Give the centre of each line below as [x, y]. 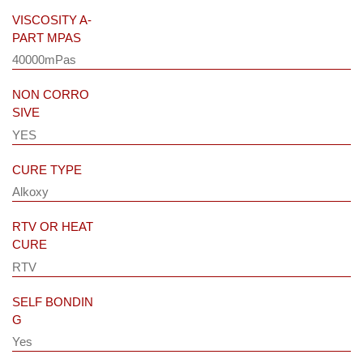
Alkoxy [30, 192]
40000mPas [44, 60]
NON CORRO [51, 95]
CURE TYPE [47, 169]
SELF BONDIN [53, 301]
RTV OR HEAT [53, 227]
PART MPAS [47, 37]
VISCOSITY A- [52, 19]
